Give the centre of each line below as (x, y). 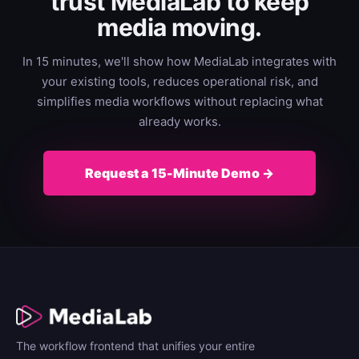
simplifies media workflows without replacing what (179, 101)
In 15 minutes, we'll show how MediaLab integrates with (179, 61)
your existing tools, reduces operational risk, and (179, 81)
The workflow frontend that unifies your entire (135, 345)
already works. (179, 121)
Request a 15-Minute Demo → (179, 173)
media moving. (179, 27)
